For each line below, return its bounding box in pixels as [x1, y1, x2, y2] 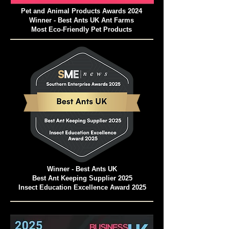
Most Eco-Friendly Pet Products [31, 26, 132, 34]
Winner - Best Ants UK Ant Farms [29, 16, 134, 25]
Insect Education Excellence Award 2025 [18, 184, 146, 192]
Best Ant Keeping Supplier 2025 [32, 174, 132, 182]
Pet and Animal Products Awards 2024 [21, 7, 142, 15]
